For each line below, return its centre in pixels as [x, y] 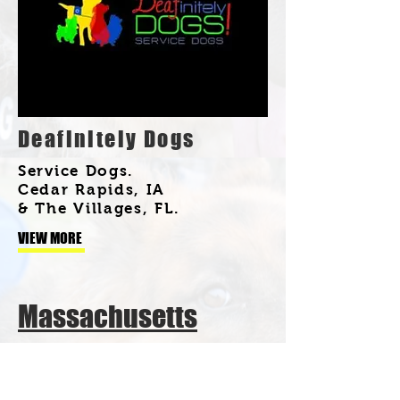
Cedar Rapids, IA [92, 189]
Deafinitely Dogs [107, 138]
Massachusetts [108, 316]
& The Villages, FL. [99, 208]
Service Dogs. [76, 171]
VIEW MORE [50, 237]
